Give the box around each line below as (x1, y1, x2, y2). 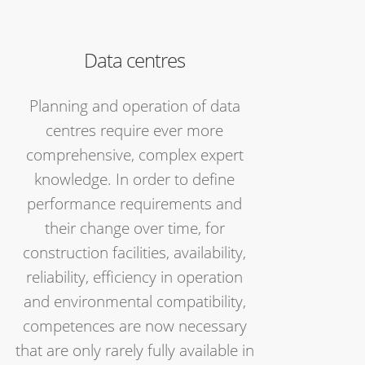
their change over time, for (44, 218, 225, 239)
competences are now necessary (22, 315, 247, 336)
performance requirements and (27, 193, 242, 214)
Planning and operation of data (29, 95, 240, 117)
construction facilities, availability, (23, 242, 246, 263)
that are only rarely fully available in (15, 340, 254, 361)
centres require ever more (46, 120, 223, 141)
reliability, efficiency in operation (26, 266, 243, 288)
